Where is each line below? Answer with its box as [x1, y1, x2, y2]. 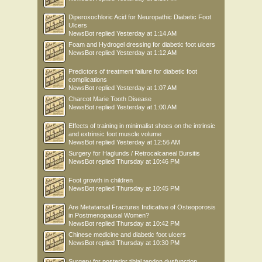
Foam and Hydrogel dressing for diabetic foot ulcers [68, 41, 215, 48]
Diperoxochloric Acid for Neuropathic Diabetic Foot [68, 13, 211, 20]
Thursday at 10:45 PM [116, 185, 180, 192]
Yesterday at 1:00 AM [116, 104, 177, 111]
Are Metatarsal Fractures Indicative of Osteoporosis [68, 204, 216, 211]
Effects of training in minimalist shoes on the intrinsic [68, 122, 215, 129]
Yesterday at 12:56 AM [116, 139, 180, 146]
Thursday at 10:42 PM [116, 220, 180, 227]
